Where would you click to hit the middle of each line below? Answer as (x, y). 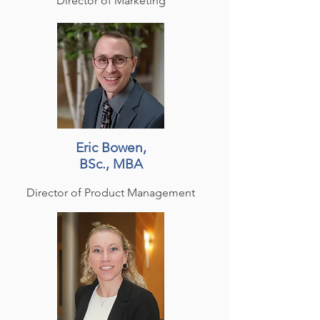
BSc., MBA (111, 164)
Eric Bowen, (111, 147)
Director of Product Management (111, 192)
